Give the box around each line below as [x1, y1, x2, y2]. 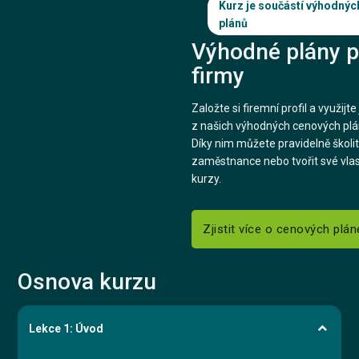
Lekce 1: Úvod [29, 321, 104, 335]
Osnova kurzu [18, 268, 157, 296]
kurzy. [192, 172, 222, 186]
